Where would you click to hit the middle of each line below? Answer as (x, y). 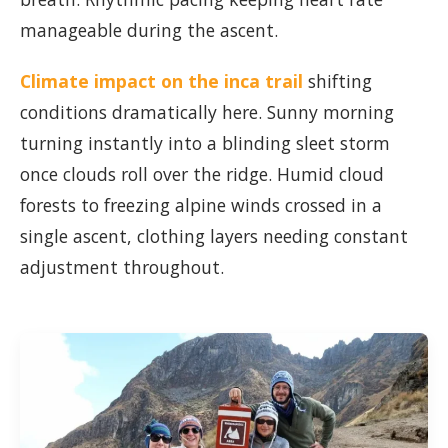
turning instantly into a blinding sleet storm (205, 142)
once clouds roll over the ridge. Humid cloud (202, 173)
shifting (340, 80)
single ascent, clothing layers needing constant (214, 235)
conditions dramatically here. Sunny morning (207, 111)
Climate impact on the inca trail (161, 80)
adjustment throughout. (122, 266)
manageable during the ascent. (149, 29)
